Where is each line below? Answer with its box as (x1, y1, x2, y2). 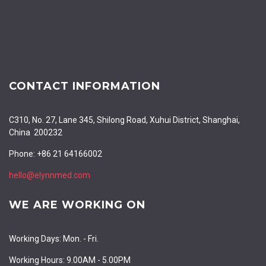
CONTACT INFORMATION (9, 80, 160, 93)
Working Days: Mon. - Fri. (9, 234, 99, 243)
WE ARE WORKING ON (9, 198, 145, 211)
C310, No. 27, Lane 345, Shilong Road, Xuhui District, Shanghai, (9, 115, 240, 125)
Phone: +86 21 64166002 (9, 149, 102, 159)
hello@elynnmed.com (9, 170, 90, 180)
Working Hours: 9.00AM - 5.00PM (9, 255, 131, 265)
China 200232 (9, 128, 62, 137)
